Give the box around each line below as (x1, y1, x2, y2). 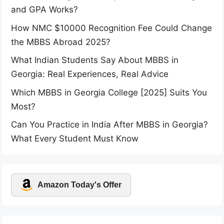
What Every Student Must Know (11, 133, 138, 144)
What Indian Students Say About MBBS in (11, 55, 178, 65)
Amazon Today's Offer (37, 180, 121, 189)
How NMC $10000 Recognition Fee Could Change (11, 22, 212, 33)
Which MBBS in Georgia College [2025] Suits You (11, 87, 207, 97)
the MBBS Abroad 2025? (11, 36, 110, 47)
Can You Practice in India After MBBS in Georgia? (11, 119, 208, 130)
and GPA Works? (11, 4, 78, 15)
